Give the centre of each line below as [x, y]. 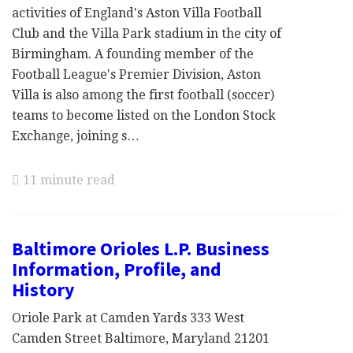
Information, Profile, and [117, 269]
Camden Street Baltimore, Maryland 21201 [141, 338]
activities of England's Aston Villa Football [137, 13]
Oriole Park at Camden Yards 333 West [128, 318]
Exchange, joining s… [76, 136]
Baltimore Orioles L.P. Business [141, 249]
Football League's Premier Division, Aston [136, 74]
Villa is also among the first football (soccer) [143, 95]
